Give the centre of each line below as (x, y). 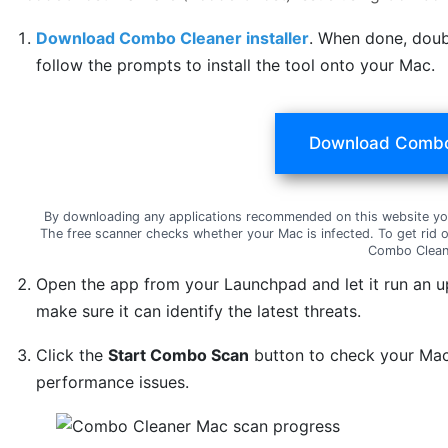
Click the (72, 355)
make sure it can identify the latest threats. (199, 311)
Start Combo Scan (179, 355)
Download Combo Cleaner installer (173, 37)
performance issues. (113, 382)
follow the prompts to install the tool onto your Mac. (236, 64)
